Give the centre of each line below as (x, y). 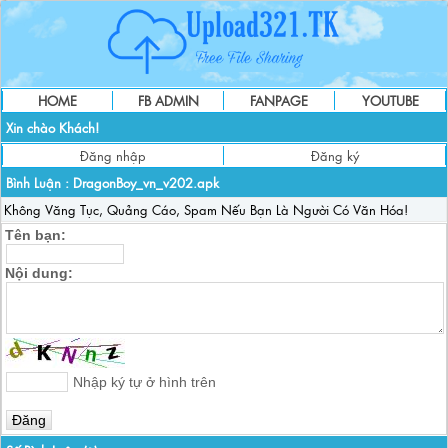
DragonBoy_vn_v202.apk (146, 182)
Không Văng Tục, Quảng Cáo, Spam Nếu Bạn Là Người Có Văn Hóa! (206, 209)
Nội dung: (39, 273)
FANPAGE (279, 100)
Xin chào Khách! (52, 127)
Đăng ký (334, 155)
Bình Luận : (37, 182)
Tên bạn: (35, 235)
